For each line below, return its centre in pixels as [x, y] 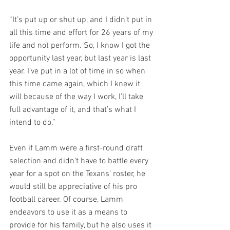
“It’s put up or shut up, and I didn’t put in [82, 20]
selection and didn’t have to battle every [80, 161]
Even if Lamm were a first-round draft [77, 148]
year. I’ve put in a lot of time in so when [78, 71]
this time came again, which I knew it [76, 84]
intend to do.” [32, 123]
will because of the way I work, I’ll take [77, 97]
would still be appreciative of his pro [74, 187]
